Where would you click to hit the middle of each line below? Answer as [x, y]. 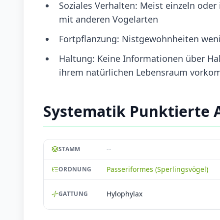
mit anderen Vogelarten [109, 19]
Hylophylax [124, 194]
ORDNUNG [75, 169]
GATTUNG [73, 194]
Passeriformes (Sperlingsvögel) [157, 169]
